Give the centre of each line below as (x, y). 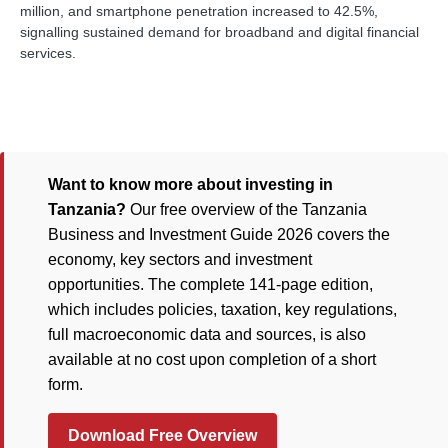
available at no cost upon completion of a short (212, 359)
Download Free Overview (162, 435)
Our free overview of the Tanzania (246, 209)
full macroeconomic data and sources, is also (207, 334)
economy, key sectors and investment (180, 259)
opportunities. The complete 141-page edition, (210, 284)
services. (48, 52)
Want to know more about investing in (190, 184)
